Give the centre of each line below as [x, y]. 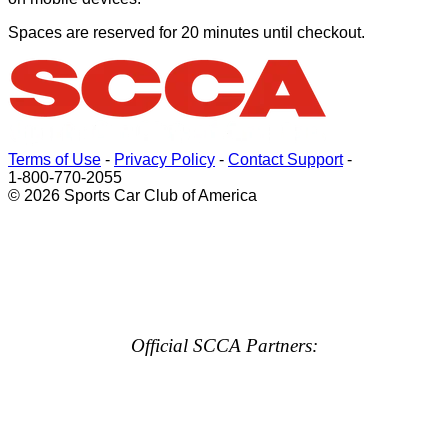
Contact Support [285, 159]
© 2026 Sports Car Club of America [132, 195]
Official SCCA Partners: [224, 345]
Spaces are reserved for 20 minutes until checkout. [186, 32]
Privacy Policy [164, 159]
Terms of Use [54, 159]
